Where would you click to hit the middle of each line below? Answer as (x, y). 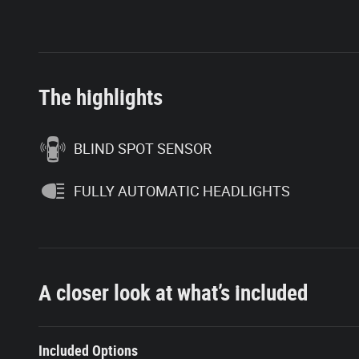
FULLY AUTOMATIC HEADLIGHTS (182, 191)
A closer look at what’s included (173, 294)
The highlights (101, 98)
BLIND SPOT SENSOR (143, 148)
